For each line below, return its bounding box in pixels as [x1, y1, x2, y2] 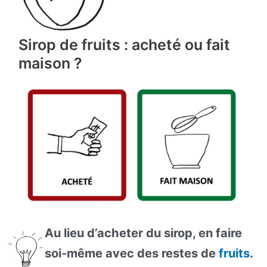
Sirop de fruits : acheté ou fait [18, 35, 230, 54]
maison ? [18, 54, 82, 72]
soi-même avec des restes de [44, 246, 219, 260]
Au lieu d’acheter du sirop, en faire [44, 225, 242, 240]
